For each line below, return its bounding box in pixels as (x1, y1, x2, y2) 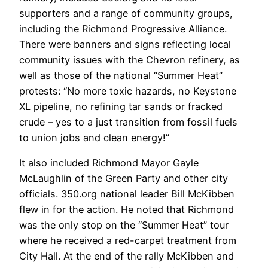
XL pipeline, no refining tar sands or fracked (19, 100, 223, 112)
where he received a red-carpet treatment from (19, 234, 236, 247)
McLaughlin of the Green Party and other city (19, 172, 228, 185)
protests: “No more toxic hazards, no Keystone (19, 84, 236, 97)
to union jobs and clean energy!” (19, 131, 169, 144)
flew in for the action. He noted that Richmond (19, 203, 234, 216)
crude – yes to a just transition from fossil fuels (19, 115, 237, 128)
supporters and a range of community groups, (19, 7, 233, 19)
